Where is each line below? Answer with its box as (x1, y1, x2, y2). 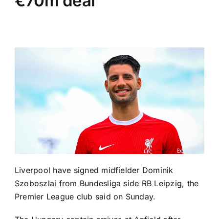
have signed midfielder (50, 165, 142, 175)
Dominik (142, 165, 174, 175)
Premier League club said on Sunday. (15, 192, 156, 202)
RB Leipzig (141, 178, 182, 189)
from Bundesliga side (56, 178, 142, 189)
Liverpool (15, 165, 51, 175)
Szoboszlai (15, 178, 57, 189)
